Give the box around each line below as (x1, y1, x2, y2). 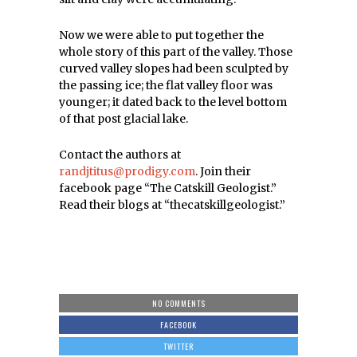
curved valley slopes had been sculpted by (59, 61, 288, 76)
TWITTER (163, 340, 194, 352)
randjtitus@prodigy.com (59, 164, 195, 178)
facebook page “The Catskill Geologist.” (59, 181, 277, 195)
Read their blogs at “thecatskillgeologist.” (59, 198, 285, 212)
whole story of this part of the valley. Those (59, 45, 292, 59)
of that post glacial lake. (59, 112, 188, 126)
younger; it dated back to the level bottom (59, 95, 287, 109)
